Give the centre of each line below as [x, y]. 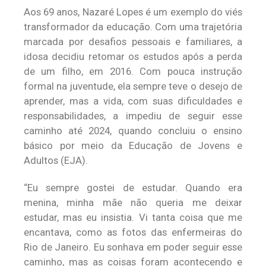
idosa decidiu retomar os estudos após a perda [133, 56]
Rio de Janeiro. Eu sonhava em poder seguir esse [133, 247]
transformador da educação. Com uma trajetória [133, 27]
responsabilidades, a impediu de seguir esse [133, 116]
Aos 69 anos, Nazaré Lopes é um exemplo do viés [133, 12]
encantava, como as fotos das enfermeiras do [133, 232]
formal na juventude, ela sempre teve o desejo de [133, 86]
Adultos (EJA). [56, 160]
